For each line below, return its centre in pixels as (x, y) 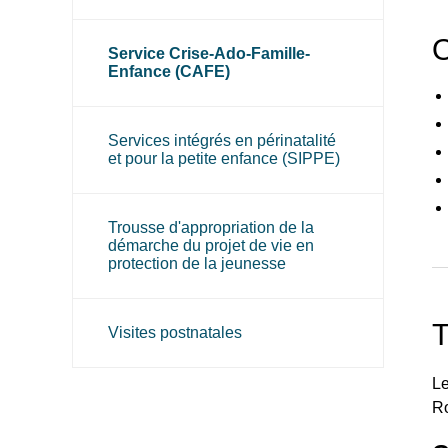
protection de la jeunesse (197, 263)
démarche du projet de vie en (211, 245)
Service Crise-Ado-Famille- (209, 53)
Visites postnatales (175, 332)
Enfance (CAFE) (169, 71)
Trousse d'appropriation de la (211, 227)
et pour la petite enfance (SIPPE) (224, 158)
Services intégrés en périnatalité (222, 140)
